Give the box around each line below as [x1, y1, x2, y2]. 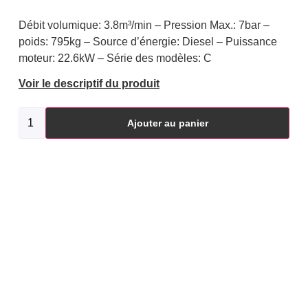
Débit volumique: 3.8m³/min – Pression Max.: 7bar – [18, 19, 269, 32]
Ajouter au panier [126, 118, 208, 129]
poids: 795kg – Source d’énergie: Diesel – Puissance [18, 36, 277, 48]
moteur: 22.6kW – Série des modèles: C [18, 52, 212, 65]
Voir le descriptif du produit [18, 78, 159, 90]
